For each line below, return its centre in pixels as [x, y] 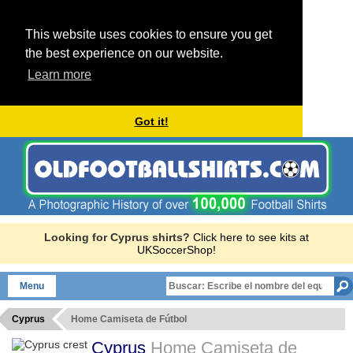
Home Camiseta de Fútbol [129, 319]
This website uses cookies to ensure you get [149, 34]
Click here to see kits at [251, 237]
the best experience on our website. [124, 53]
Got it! [151, 122]
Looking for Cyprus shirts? [117, 237]
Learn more [60, 75]
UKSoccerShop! [176, 249]
